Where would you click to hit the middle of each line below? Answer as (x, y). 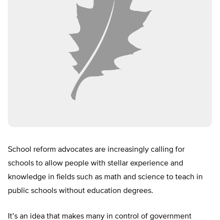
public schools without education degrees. (81, 191)
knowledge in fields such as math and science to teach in (105, 178)
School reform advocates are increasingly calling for (96, 150)
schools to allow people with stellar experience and (96, 164)
